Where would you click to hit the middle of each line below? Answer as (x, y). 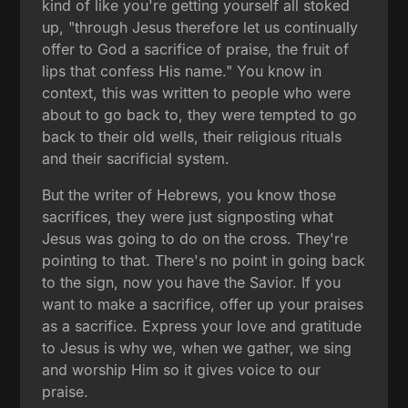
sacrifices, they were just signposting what (188, 216)
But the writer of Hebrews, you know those (189, 194)
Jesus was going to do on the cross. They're (195, 238)
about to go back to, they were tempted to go (200, 114)
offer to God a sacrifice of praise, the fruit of (196, 49)
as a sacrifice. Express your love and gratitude (202, 326)
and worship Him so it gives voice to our (182, 369)
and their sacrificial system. (136, 158)
